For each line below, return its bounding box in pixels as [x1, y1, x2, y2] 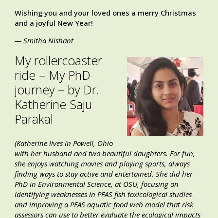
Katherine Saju [15, 96, 92, 113]
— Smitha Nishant [15, 36, 73, 46]
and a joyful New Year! [15, 18, 93, 28]
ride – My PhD [15, 67, 91, 84]
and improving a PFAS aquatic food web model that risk [15, 200, 193, 210]
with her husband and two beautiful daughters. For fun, [15, 148, 195, 159]
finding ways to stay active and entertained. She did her [15, 169, 193, 179]
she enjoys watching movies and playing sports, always [15, 159, 190, 169]
